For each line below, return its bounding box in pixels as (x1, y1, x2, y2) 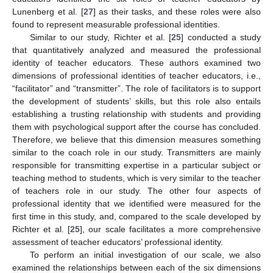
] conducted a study (181, 32, 261, 42)
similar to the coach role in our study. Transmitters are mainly (12, 147, 261, 157)
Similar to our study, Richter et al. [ (29, 32, 172, 42)
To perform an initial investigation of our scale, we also (29, 249, 261, 260)
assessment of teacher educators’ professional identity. (12, 236, 223, 247)
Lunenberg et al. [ (12, 6, 83, 16)
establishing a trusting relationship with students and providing (12, 108, 261, 119)
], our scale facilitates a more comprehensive (80, 224, 261, 234)
